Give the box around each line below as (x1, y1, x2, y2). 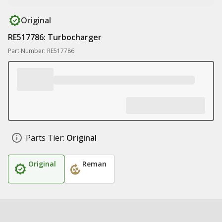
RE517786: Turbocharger (8, 32, 102, 43)
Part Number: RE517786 (8, 47, 74, 55)
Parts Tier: (26, 132, 64, 143)
